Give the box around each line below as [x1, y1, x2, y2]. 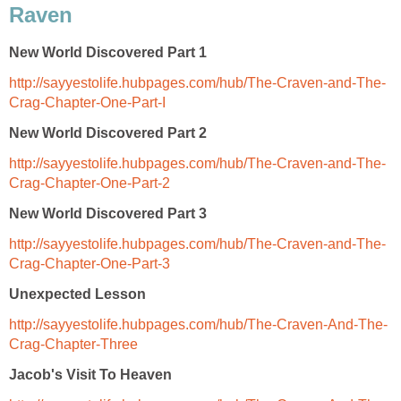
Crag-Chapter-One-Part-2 [9, 175, 170, 192]
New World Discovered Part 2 [9, 125, 207, 141]
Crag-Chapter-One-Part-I [9, 95, 166, 111]
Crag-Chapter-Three [9, 337, 138, 353]
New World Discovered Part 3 [9, 206, 207, 222]
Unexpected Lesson [9, 286, 146, 303]
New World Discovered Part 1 [9, 45, 207, 61]
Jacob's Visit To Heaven [9, 367, 172, 383]
